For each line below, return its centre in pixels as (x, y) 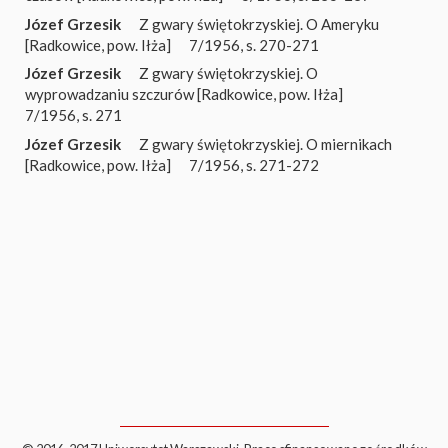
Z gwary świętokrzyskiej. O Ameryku (259, 23)
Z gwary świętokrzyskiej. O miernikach (265, 143)
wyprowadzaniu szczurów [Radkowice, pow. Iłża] (184, 94)
